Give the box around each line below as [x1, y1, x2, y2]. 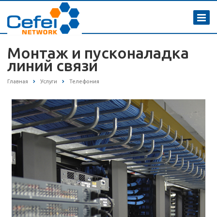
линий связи [7, 57, 98, 74]
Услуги [40, 78, 57, 84]
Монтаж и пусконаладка [7, 44, 189, 62]
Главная [7, 78, 28, 84]
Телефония [69, 78, 99, 84]
